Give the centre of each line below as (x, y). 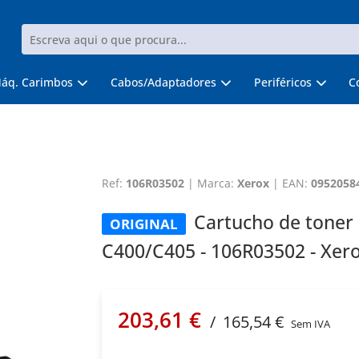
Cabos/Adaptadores (163, 82)
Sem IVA (310, 324)
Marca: (217, 183)
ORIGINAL (143, 224)
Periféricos (282, 82)
